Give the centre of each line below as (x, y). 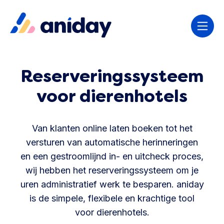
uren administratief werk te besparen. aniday (112, 184)
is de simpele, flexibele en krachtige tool (112, 198)
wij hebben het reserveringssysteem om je (112, 170)
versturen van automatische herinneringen (112, 142)
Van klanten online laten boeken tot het (112, 128)
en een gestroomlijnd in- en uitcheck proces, (112, 156)
